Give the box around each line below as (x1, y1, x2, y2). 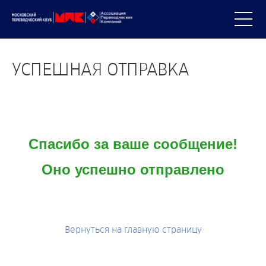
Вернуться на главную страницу (64, 225, 202, 235)
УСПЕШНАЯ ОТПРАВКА (12, 61, 189, 79)
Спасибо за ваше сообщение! (28, 136, 237, 152)
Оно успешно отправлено (42, 161, 224, 178)
